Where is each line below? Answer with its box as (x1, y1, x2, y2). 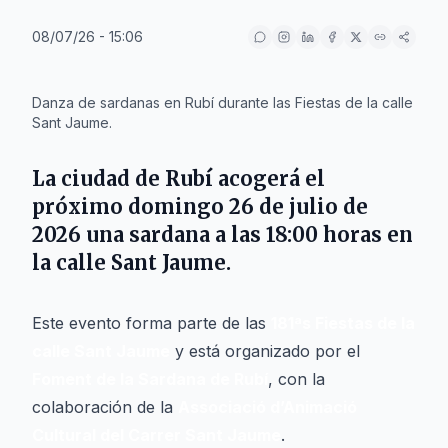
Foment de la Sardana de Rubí (32, 369, 268, 389)
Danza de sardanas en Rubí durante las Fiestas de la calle (32, 94, 413, 111)
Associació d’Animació (178, 397, 357, 417)
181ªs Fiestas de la (271, 313, 415, 333)
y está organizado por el (170, 341, 360, 361)
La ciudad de (32, 166, 165, 191)
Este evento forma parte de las (32, 313, 271, 333)
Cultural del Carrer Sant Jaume (32, 425, 281, 445)
